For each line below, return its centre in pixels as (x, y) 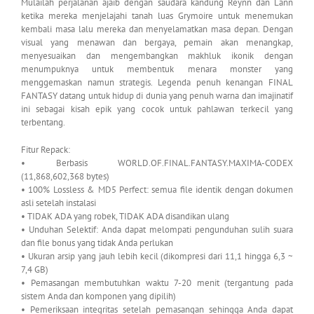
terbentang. (43, 123)
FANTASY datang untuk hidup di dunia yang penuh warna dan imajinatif (157, 96)
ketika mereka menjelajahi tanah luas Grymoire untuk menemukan (157, 16)
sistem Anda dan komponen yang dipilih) (98, 296)
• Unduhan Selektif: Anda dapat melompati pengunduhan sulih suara (157, 230)
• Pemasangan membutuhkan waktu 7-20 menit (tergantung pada (157, 283)
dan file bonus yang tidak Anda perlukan (97, 243)
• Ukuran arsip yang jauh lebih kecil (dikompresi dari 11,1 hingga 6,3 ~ (157, 257)
